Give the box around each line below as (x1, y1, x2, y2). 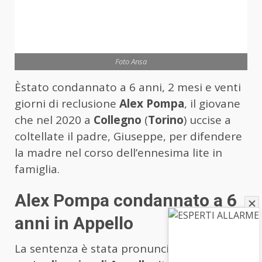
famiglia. (15, 161, 60, 177)
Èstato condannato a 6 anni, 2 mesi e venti (15, 79, 241, 95)
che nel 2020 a (15, 112, 94, 127)
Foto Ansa (115, 56, 147, 67)
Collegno (94, 112, 142, 127)
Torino (148, 112, 184, 127)
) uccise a (184, 112, 231, 127)
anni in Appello (15, 212, 133, 233)
